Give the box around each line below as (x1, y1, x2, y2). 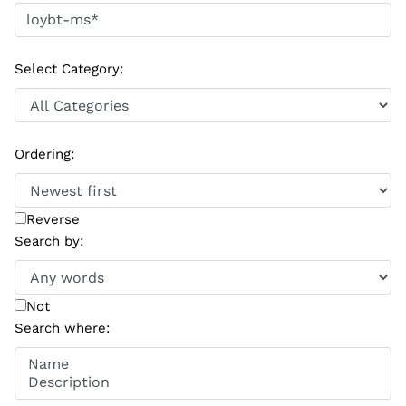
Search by (14, 233, 80, 249)
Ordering (14, 146, 71, 162)
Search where (14, 320, 106, 336)
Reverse (26, 211, 80, 228)
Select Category (14, 61, 120, 77)
